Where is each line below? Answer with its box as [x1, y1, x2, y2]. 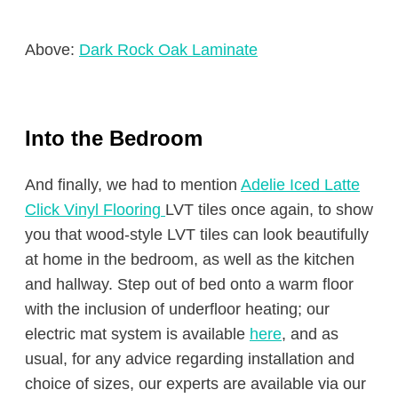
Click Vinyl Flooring [25, 201, 165, 219]
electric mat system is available [25, 325, 250, 343]
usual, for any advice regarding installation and [25, 350, 354, 368]
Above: [25, 41, 79, 59]
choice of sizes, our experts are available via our [25, 375, 366, 393]
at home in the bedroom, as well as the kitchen [25, 251, 354, 268]
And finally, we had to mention [25, 176, 241, 194]
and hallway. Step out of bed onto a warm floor [25, 275, 354, 293]
